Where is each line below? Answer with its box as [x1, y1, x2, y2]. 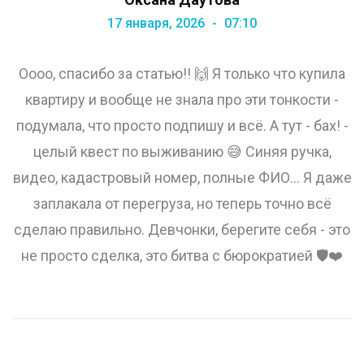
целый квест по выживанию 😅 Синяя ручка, [32, 143, 331, 161]
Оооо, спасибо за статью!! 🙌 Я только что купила [19, 65, 345, 83]
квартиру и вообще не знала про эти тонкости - [25, 91, 339, 109]
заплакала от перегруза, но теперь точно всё [32, 195, 331, 213]
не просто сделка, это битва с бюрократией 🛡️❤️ [21, 247, 343, 265]
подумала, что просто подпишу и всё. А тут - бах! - [15, 117, 349, 135]
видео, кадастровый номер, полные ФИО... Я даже [12, 169, 352, 187]
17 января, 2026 [107, 15, 208, 32]
